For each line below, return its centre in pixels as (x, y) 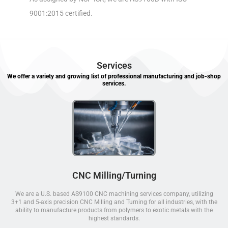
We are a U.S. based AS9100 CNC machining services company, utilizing (114, 194)
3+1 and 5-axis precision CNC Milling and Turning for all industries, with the (114, 202)
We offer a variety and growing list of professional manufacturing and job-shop (114, 77)
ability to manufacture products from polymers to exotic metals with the (114, 210)
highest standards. (114, 218)
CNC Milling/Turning (114, 175)
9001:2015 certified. (61, 13)
